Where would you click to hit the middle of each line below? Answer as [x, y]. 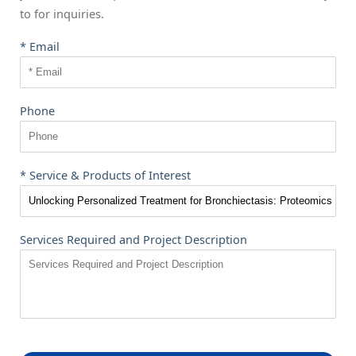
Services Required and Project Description [133, 239]
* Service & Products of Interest [105, 174]
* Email [40, 46]
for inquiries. [69, 13]
